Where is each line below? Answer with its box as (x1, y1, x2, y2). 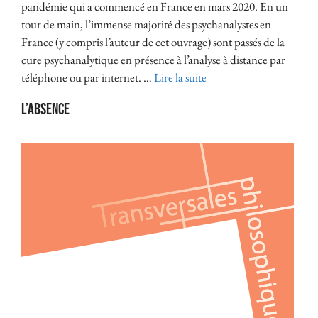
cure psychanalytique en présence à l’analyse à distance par (21, 52, 285, 68)
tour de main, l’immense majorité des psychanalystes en (21, 16, 271, 33)
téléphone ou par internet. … (21, 70, 154, 86)
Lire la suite (154, 70, 207, 86)
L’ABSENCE (21, 100, 70, 120)
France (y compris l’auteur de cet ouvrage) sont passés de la (21, 34, 285, 50)
